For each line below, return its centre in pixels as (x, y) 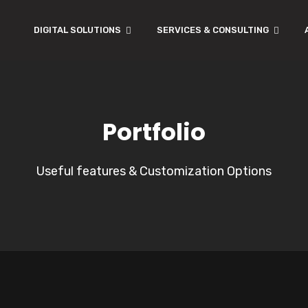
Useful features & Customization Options (154, 171)
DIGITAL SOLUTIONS (77, 30)
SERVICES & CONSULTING (213, 30)
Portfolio (154, 132)
